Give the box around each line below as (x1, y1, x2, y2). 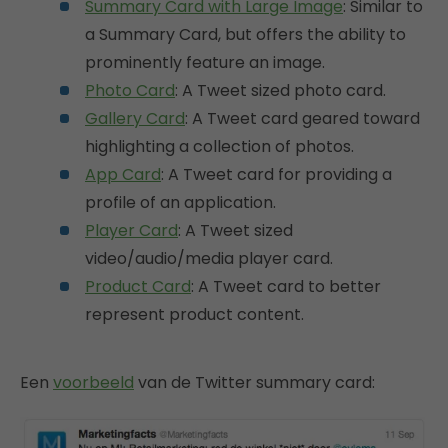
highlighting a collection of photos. (85, 134, 354, 158)
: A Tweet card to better (191, 274, 381, 298)
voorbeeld (53, 370, 134, 394)
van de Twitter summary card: (134, 370, 375, 394)
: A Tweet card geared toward (185, 106, 420, 130)
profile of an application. (85, 190, 276, 214)
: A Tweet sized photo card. (175, 78, 386, 102)
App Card (85, 162, 161, 186)
